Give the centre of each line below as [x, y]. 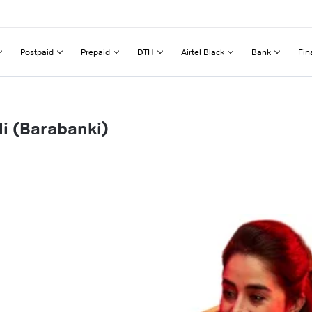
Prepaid [95, 52]
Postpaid [37, 52]
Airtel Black [203, 52]
